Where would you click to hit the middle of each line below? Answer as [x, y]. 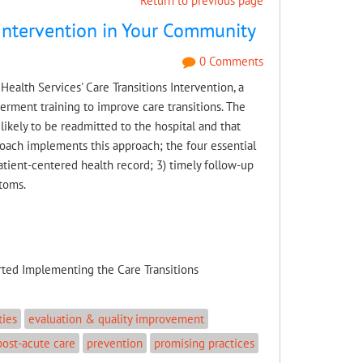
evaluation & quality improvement [116, 318]
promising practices [204, 343]
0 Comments [230, 61]
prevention [114, 343]
